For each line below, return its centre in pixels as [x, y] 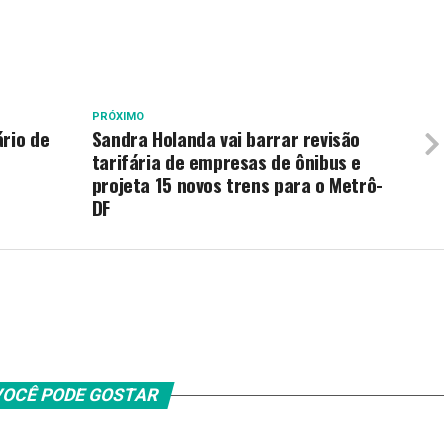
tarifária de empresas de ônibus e [226, 161]
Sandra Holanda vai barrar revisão [226, 138]
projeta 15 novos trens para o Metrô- [237, 184]
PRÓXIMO [117, 116]
